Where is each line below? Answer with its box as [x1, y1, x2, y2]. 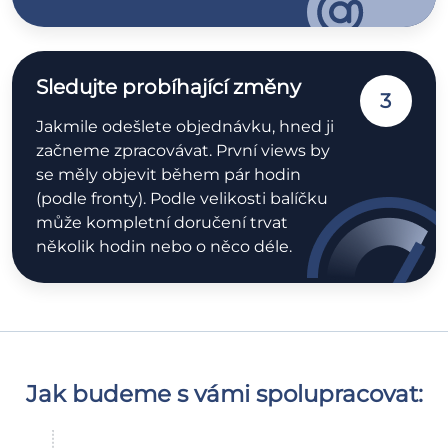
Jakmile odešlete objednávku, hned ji [36, 116, 334, 136]
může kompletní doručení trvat [36, 212, 288, 232]
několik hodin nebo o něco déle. [36, 236, 292, 256]
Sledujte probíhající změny [36, 74, 301, 99]
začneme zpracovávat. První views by [36, 140, 330, 160]
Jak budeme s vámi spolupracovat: [25, 378, 423, 408]
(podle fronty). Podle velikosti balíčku [36, 188, 328, 208]
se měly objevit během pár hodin [36, 164, 301, 184]
